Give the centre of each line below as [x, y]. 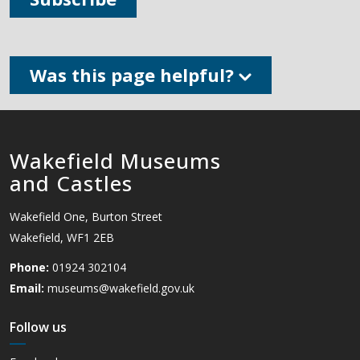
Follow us [38, 327]
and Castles [71, 183]
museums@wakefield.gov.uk [121, 288]
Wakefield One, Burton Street [86, 217]
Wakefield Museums [115, 161]
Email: [27, 288]
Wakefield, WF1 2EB [62, 237]
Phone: [29, 267]
